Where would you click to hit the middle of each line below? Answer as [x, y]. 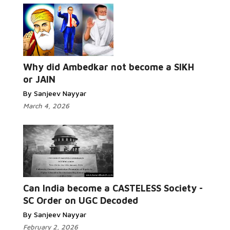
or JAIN [39, 79]
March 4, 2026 [46, 106]
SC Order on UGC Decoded [81, 200]
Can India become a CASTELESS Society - [113, 188]
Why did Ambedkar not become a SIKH [109, 67]
